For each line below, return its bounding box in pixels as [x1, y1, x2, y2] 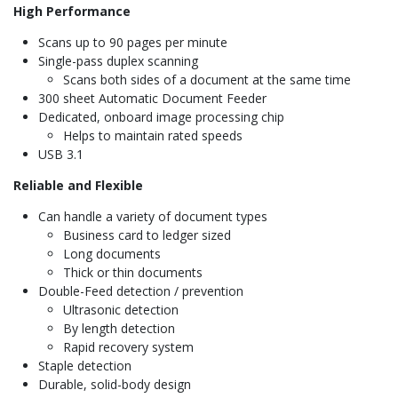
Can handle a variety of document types [38, 208, 267, 226]
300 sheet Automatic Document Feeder [38, 90, 267, 107]
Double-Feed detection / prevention [38, 283, 243, 300]
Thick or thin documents [63, 264, 203, 282]
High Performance [13, 3, 131, 20]
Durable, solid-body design [38, 376, 191, 394]
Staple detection [38, 357, 131, 375]
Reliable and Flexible [13, 177, 143, 195]
